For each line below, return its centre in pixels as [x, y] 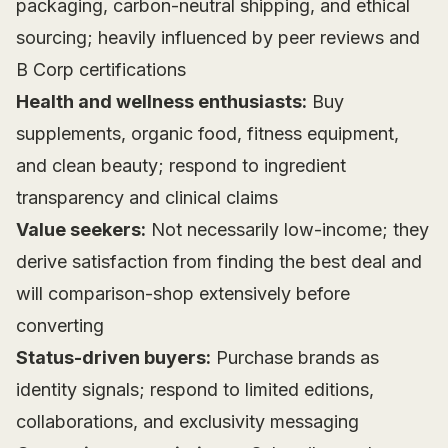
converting [60, 326]
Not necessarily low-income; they [287, 230]
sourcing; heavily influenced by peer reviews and [218, 38]
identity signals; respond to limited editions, [195, 390]
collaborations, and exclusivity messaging [187, 422]
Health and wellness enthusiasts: [161, 102]
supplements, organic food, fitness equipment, [207, 134]
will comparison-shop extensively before [183, 294]
